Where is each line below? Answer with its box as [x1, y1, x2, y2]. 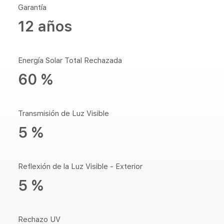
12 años [18, 17, 72, 35]
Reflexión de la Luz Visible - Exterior [18, 162, 142, 171]
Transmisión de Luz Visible [18, 109, 109, 118]
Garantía [18, 3, 46, 12]
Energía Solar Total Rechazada [18, 56, 122, 65]
